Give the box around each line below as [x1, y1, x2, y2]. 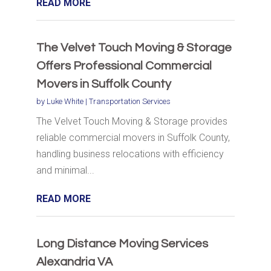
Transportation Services [88, 97, 171, 106]
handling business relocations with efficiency [36, 148, 224, 160]
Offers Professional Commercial [36, 60, 212, 73]
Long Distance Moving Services [36, 238, 208, 250]
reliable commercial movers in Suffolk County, [36, 132, 230, 144]
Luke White [46, 97, 83, 106]
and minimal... [36, 165, 94, 177]
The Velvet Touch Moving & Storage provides [36, 116, 227, 128]
